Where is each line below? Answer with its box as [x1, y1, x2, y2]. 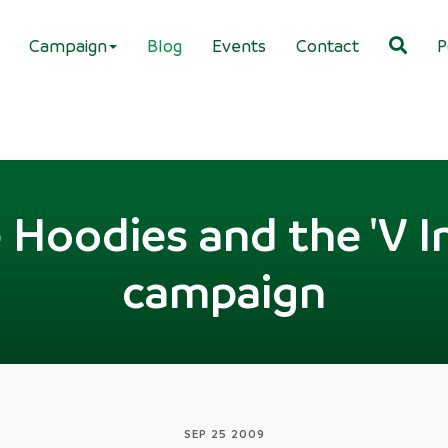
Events [212, 34, 266, 56]
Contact [296, 34, 359, 56]
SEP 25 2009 [183, 426, 265, 441]
